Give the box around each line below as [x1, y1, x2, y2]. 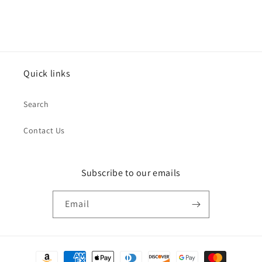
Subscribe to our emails [81, 167, 181, 179]
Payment [20, 247, 54, 258]
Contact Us [23, 125, 65, 136]
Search [23, 99, 49, 109]
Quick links [23, 67, 71, 80]
